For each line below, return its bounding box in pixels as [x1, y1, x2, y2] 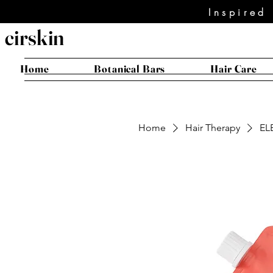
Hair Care [210, 62, 257, 76]
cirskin [5, 24, 65, 51]
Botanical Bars [94, 62, 166, 76]
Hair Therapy [185, 122, 240, 134]
